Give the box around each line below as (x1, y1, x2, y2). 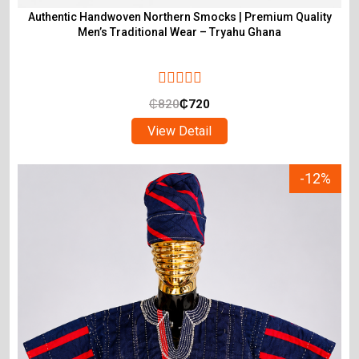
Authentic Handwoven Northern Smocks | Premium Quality (27, 10, 332, 23)
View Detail (147, 123, 212, 139)
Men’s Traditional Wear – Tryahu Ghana (78, 25, 281, 38)
